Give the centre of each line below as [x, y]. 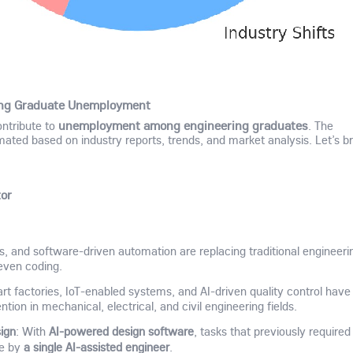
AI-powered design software [121, 331]
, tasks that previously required [272, 332]
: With [32, 332]
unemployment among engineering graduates [184, 125]
